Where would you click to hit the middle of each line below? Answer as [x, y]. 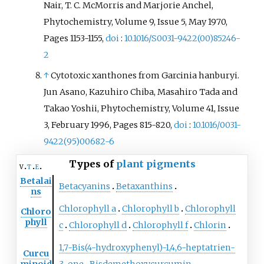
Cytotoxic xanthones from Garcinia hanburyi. [145, 76]
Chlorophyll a [87, 208]
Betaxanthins [144, 186]
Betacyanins [84, 186]
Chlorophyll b [150, 208]
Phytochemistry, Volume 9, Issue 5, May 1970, [136, 22]
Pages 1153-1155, [75, 39]
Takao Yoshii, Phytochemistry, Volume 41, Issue [142, 109]
